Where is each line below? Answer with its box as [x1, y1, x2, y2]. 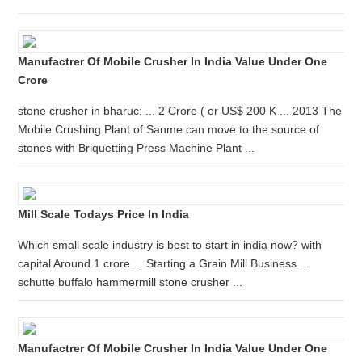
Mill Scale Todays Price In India [18, 208, 190, 221]
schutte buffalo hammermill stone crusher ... [18, 276, 243, 288]
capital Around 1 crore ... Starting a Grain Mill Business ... [18, 257, 310, 270]
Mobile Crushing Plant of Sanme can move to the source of [18, 123, 320, 136]
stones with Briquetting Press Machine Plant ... [18, 141, 255, 154]
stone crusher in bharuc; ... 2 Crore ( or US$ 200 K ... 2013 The [18, 104, 343, 117]
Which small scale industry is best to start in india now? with [18, 238, 322, 251]
